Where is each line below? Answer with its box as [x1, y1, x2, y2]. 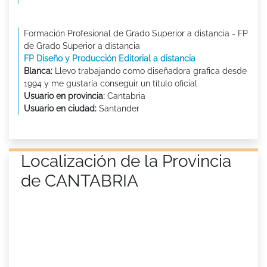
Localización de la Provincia [21, 151, 231, 171]
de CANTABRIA [21, 170, 138, 191]
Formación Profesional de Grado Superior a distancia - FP [24, 28, 248, 38]
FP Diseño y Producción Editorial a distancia [24, 53, 195, 63]
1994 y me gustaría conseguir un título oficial [24, 78, 197, 88]
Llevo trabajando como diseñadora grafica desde [52, 66, 247, 76]
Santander [97, 103, 139, 113]
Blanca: [24, 66, 52, 76]
